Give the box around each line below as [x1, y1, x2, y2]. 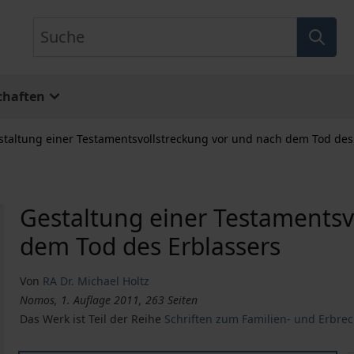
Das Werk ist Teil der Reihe [20, 311, 165, 326]
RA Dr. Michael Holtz [43, 273, 150, 288]
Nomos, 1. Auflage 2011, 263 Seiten [20, 292, 198, 307]
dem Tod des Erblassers [20, 230, 281, 262]
